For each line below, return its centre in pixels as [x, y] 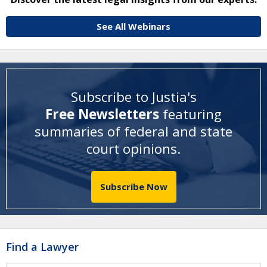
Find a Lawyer [42, 247]
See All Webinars [133, 26]
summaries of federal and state [133, 132]
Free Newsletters [104, 114]
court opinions [132, 149]
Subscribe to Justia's [133, 97]
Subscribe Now [133, 186]
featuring [192, 114]
